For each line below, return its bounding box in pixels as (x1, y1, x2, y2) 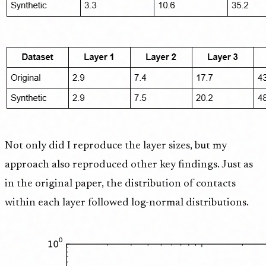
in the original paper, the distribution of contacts (5, 178, 236, 189)
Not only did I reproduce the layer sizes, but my (5, 140, 227, 151)
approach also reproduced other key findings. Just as (5, 159, 253, 170)
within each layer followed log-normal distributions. (5, 197, 249, 208)
